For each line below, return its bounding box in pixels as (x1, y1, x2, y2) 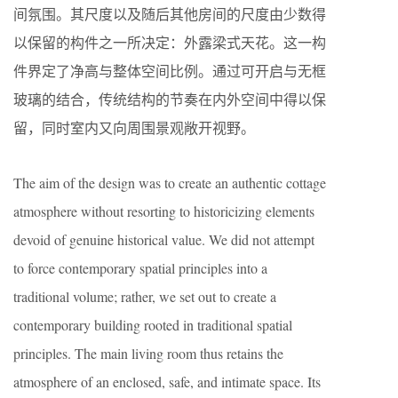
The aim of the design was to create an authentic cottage (13, 172, 326, 192)
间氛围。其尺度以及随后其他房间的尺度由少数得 (13, 4, 326, 23)
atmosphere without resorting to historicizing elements (13, 201, 314, 220)
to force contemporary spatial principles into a (13, 258, 267, 277)
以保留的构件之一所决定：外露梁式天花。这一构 (13, 32, 326, 52)
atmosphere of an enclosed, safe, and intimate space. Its (13, 371, 321, 391)
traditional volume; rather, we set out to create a (13, 286, 276, 306)
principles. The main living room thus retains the (13, 343, 283, 362)
